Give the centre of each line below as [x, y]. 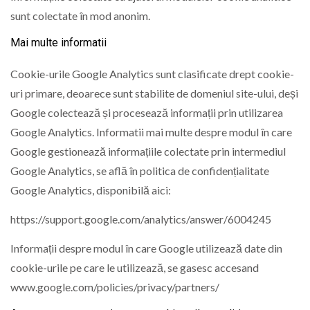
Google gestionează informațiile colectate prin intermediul [148, 151]
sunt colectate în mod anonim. [80, 16]
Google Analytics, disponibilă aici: [91, 190]
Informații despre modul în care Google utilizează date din [146, 248]
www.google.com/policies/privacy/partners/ [115, 287]
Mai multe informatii [58, 42]
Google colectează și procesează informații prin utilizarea [147, 112]
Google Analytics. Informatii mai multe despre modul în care [151, 131]
